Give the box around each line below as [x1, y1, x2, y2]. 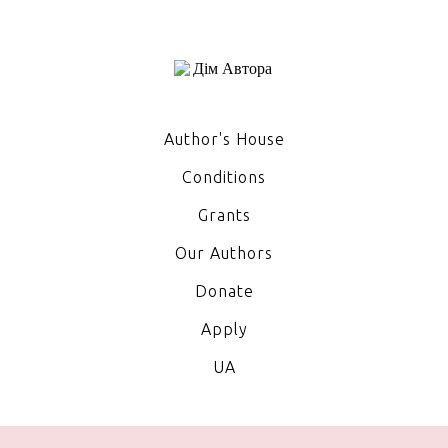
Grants [197, 206, 251, 224]
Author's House [163, 130, 285, 148]
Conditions [182, 168, 266, 186]
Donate [194, 282, 254, 300]
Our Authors [175, 244, 273, 262]
